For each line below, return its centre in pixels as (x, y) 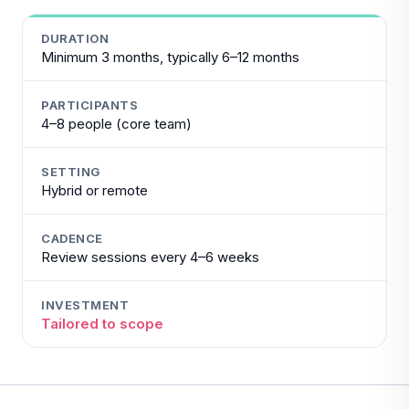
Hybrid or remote (94, 190)
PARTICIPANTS (90, 105)
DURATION (75, 38)
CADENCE (72, 238)
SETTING (71, 172)
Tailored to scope (102, 324)
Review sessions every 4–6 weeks (150, 257)
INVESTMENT (85, 305)
